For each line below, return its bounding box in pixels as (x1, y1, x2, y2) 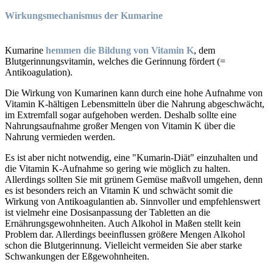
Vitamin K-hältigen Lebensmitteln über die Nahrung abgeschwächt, (5, 99, 264, 110)
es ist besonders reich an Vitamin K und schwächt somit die (5, 185, 233, 196)
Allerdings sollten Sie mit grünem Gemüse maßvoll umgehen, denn (5, 174, 263, 185)
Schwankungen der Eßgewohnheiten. (5, 251, 149, 262)
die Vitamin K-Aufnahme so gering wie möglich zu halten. (5, 163, 230, 174)
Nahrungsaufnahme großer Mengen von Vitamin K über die (5, 121, 235, 132)
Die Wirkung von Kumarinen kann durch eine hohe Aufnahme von (5, 88, 263, 99)
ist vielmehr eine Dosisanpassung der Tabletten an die (5, 207, 210, 218)
